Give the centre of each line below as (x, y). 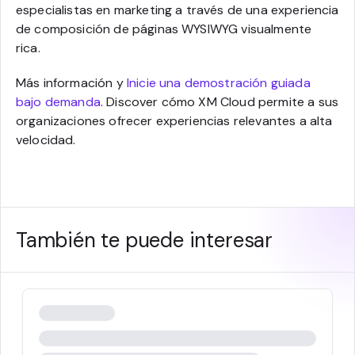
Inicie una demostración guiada (218, 82)
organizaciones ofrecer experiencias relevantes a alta (174, 120)
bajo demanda (58, 101)
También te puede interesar (144, 240)
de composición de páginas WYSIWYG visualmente (164, 29)
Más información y (71, 82)
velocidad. (46, 139)
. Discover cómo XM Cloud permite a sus (219, 101)
